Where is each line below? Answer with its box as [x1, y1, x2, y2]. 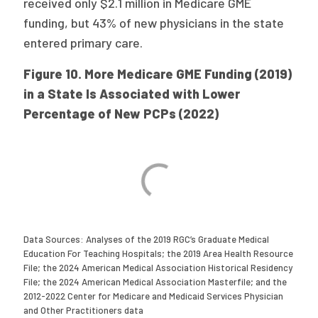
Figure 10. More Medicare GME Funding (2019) [23, 66, 292, 82]
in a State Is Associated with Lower [23, 86, 241, 102]
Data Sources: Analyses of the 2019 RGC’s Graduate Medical [23, 234, 270, 245]
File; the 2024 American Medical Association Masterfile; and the [23, 276, 287, 287]
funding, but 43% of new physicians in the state [23, 15, 285, 31]
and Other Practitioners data [23, 305, 146, 316]
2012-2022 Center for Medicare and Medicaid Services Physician [23, 290, 284, 302]
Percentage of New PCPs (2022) [23, 106, 222, 121]
